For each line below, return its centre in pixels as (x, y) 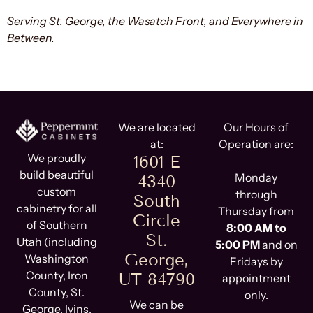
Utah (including (57, 241)
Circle (156, 220)
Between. (31, 37)
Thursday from (256, 211)
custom (57, 191)
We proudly (57, 158)
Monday (256, 177)
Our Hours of (256, 127)
